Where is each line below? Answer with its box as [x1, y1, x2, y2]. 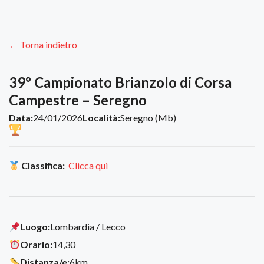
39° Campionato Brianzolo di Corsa [9, 74, 232, 91]
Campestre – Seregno [9, 91, 147, 109]
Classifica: [21, 160, 65, 171]
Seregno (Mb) [120, 112, 176, 124]
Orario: [20, 238, 53, 250]
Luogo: [20, 221, 51, 233]
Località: [82, 112, 120, 124]
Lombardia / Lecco [50, 221, 126, 233]
